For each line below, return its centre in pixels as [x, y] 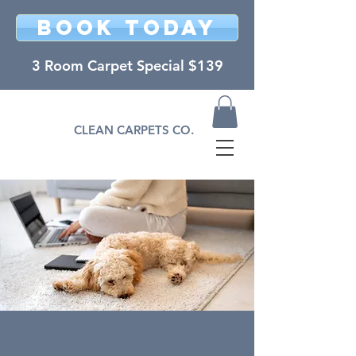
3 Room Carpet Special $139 [127, 66]
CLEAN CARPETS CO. [133, 130]
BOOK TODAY [127, 27]
